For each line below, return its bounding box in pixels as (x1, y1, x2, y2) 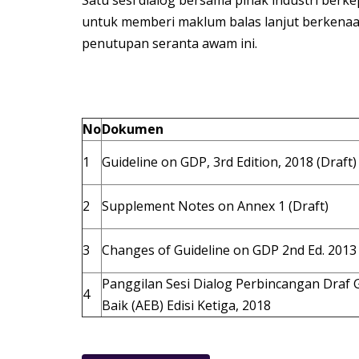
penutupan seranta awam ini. (82, 34, 257, 52)
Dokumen (102, 119, 163, 138)
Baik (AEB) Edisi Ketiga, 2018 (102, 296, 271, 314)
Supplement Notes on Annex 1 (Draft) (102, 196, 329, 215)
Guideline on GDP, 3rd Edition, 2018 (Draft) (102, 152, 357, 171)
